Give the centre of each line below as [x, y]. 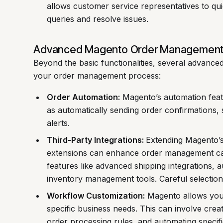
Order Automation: [83, 97]
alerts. [58, 123]
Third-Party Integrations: [96, 140]
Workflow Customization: [96, 196]
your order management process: [97, 75]
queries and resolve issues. [97, 19]
